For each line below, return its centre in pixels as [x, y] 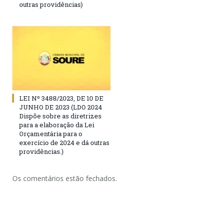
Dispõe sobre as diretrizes [60, 116]
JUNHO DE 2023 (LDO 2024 [61, 107]
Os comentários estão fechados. [65, 178]
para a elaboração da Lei [57, 125]
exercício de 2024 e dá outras [64, 142]
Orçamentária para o [51, 133]
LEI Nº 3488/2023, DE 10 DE [61, 98]
